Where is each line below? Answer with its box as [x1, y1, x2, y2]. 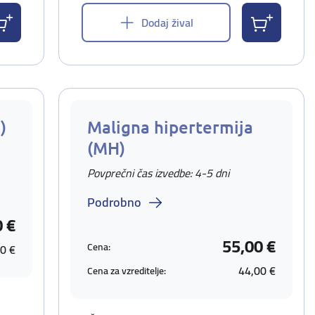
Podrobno [87, 191, 141, 214]
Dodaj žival [141, 12, 193, 33]
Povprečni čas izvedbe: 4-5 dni [87, 162, 229, 184]
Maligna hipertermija [87, 116, 253, 138]
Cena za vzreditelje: [87, 261, 166, 280]
